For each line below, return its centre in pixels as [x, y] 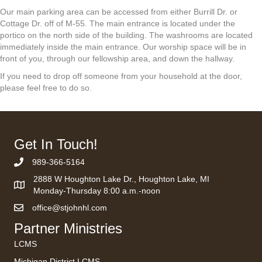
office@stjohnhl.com [70, 208]
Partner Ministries [68, 229]
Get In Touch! [56, 144]
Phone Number [42, 163]
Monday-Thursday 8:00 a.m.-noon [97, 191]
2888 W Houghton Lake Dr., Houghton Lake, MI [121, 179]
